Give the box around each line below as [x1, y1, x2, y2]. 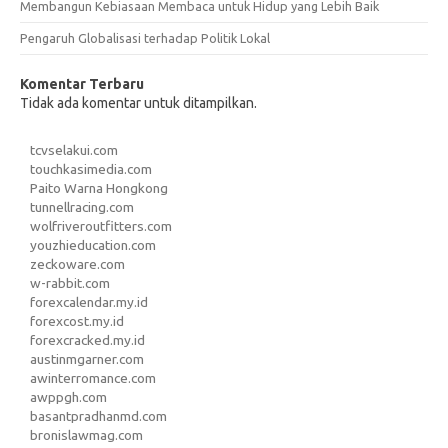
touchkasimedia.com [30, 160, 152, 177]
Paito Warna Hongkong [30, 179, 168, 196]
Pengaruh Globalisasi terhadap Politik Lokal [20, 30, 270, 45]
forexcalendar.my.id [30, 293, 148, 310]
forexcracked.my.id [30, 331, 145, 348]
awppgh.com [30, 388, 107, 405]
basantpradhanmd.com [30, 407, 167, 424]
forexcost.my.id [30, 312, 124, 329]
